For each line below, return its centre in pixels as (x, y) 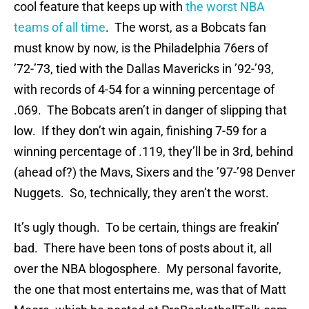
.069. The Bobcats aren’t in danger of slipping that (150, 110)
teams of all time (60, 28)
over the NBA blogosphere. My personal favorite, (148, 269)
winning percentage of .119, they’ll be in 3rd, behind (153, 152)
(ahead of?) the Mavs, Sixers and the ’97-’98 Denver (154, 172)
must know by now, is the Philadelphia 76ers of (141, 48)
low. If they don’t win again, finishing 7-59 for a (140, 131)
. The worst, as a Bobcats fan (186, 28)
